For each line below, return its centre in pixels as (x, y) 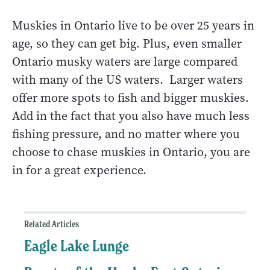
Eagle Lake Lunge (77, 246)
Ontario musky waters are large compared (125, 61)
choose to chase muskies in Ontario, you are (131, 152)
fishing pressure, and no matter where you (126, 134)
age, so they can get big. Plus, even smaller (127, 43)
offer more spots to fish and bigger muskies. (130, 98)
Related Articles (52, 224)
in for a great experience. (79, 170)
